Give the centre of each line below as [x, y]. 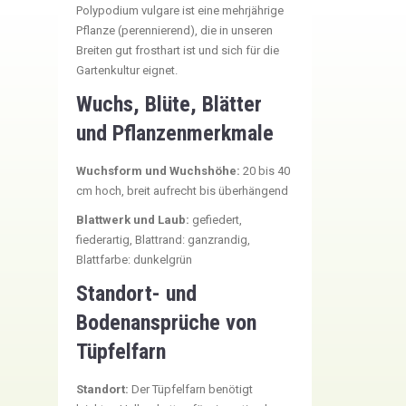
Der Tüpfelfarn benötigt [191, 389]
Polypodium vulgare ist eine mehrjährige [180, 10]
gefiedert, [216, 220]
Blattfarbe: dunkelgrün [134, 260]
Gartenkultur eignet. [127, 70]
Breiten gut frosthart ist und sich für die [178, 50]
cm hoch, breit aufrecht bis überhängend [182, 191]
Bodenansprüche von [166, 323]
